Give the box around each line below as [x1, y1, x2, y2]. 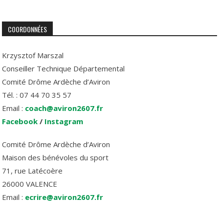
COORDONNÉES [8, 24, 47, 35]
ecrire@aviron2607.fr [25, 192, 104, 202]
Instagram [44, 116, 84, 127]
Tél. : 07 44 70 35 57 [2, 90, 72, 100]
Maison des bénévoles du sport [2, 153, 109, 163]
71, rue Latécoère [2, 166, 63, 176]
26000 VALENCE [2, 179, 58, 189]
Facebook [2, 116, 38, 127]
